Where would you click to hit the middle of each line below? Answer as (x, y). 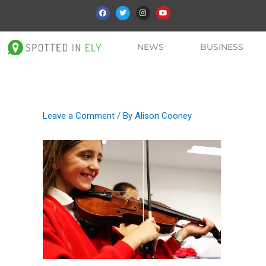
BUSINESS (222, 47)
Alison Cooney (163, 116)
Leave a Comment (79, 116)
